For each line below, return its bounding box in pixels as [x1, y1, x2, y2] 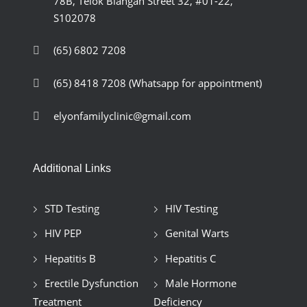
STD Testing [44, 201, 99, 215]
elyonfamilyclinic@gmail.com [53, 108, 191, 123]
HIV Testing [164, 201, 218, 215]
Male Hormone [164, 276, 236, 291]
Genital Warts [164, 226, 229, 241]
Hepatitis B [44, 251, 96, 265]
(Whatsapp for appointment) [128, 75, 262, 90]
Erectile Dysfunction [44, 276, 138, 291]
